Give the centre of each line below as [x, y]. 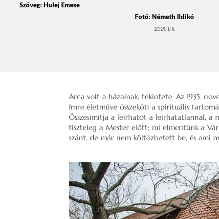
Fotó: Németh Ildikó [164, 17]
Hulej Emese [62, 5]
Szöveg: [32, 5]
